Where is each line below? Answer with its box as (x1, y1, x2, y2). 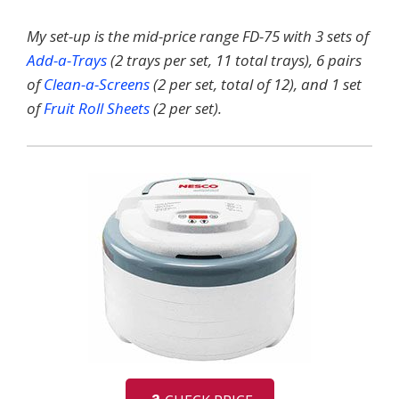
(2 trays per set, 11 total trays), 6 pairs (107, 49, 362, 70)
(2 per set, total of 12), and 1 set (150, 73, 362, 94)
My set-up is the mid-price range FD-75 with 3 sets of (27, 25, 369, 46)
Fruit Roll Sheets (44, 97, 150, 118)
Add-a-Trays (27, 49, 107, 70)
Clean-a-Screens (44, 73, 150, 94)
